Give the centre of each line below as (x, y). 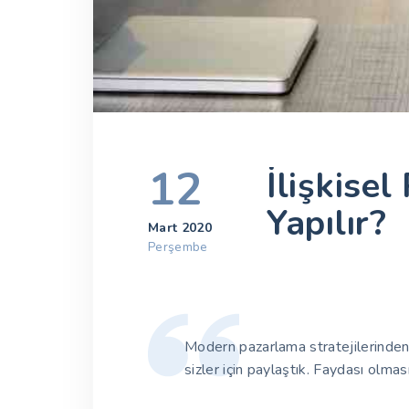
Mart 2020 (180, 228)
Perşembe (178, 247)
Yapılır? (326, 224)
